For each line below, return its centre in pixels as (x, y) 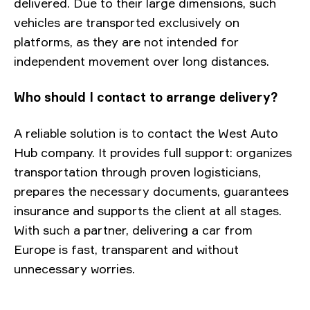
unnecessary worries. (74, 268)
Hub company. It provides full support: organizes (153, 152)
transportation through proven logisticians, (137, 172)
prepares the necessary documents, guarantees (151, 191)
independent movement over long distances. (142, 61)
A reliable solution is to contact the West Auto (146, 133)
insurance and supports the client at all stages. (148, 210)
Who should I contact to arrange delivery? (146, 97)
